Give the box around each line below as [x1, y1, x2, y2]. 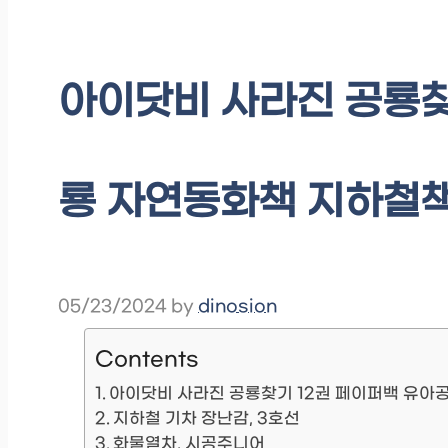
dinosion [198, 297, 277, 318]
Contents [94, 347, 199, 372]
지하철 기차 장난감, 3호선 [113, 409, 301, 429]
